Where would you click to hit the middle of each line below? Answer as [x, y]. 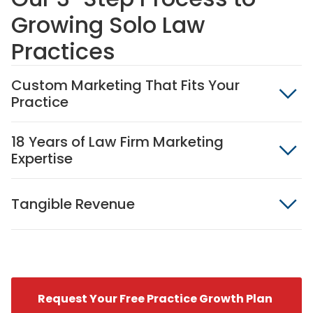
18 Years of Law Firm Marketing [117, 142]
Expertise [42, 159]
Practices [63, 51]
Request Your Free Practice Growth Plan [155, 299]
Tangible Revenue [73, 204]
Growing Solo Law [108, 25]
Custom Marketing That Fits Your [125, 85]
